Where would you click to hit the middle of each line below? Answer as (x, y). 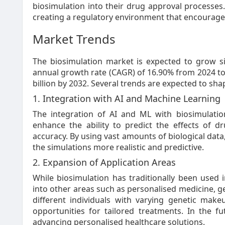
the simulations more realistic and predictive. (118, 147)
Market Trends (74, 39)
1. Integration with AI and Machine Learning (127, 98)
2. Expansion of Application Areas (104, 162)
